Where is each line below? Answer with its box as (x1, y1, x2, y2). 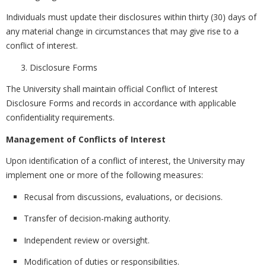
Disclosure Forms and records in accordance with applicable (6, 97, 236, 109)
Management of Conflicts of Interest (6, 133, 166, 145)
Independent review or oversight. (24, 234, 150, 246)
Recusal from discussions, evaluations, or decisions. (24, 191, 223, 202)
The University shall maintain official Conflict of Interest (6, 83, 218, 94)
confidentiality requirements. (6, 112, 115, 123)
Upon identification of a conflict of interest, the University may (6, 155, 245, 166)
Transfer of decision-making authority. (24, 213, 170, 224)
